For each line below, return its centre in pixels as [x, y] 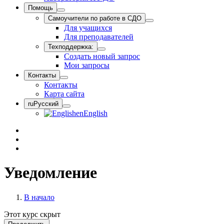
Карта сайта [64, 94]
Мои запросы [87, 65]
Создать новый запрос [102, 56]
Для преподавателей [99, 37]
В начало [39, 197]
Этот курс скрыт [32, 214]
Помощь [40, 8]
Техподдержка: [71, 47]
